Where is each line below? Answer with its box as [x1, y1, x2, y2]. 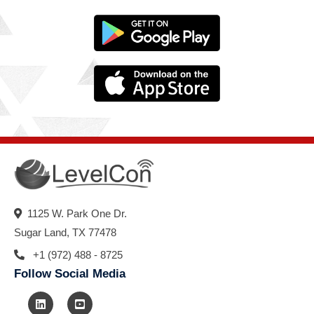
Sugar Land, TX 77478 [14, 226, 116, 239]
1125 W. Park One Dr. [22, 207, 127, 220]
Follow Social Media [14, 267, 125, 281]
